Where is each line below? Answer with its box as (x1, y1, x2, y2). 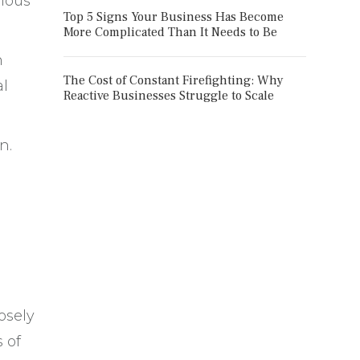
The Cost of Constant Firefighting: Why (63, 72, 284, 88)
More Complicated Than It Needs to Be (63, 24, 277, 40)
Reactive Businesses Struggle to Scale (63, 88, 274, 104)
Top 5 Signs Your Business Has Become (63, 9, 284, 25)
